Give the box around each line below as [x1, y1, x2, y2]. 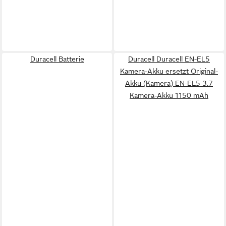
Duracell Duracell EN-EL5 [128, 55, 210, 63]
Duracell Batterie [30, 55, 84, 63]
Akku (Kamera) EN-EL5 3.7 [125, 79, 213, 87]
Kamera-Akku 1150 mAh [130, 91, 208, 99]
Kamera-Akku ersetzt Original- [120, 67, 218, 75]
